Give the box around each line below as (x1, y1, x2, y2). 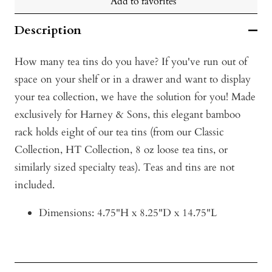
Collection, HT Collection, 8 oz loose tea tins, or (15, 143, 228, 157)
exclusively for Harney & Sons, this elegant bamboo (15, 107, 240, 122)
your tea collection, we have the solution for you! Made (15, 90, 256, 104)
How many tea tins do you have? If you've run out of (15, 55, 247, 69)
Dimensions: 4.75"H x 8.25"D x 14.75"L (39, 206, 217, 220)
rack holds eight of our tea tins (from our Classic (15, 125, 224, 140)
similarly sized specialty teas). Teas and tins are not (15, 160, 234, 175)
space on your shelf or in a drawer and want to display (15, 72, 251, 87)
